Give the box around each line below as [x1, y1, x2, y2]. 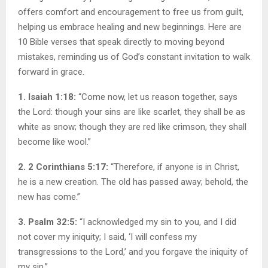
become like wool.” [18, 136, 91, 148]
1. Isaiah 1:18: [18, 92, 76, 103]
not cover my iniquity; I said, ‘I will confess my [18, 232, 197, 243]
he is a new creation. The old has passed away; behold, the [18, 176, 248, 188]
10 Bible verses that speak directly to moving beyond [18, 36, 224, 48]
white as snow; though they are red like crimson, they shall [18, 121, 246, 133]
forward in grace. [18, 66, 84, 78]
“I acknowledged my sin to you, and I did [80, 217, 236, 228]
